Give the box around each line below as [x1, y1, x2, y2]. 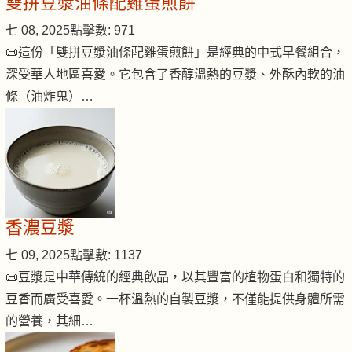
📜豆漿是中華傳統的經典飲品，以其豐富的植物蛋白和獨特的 [5, 270, 345, 284]
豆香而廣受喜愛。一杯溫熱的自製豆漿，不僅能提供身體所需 [5, 292, 345, 306]
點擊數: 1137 [70, 248, 142, 262]
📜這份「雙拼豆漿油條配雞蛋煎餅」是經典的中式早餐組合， [5, 46, 345, 60]
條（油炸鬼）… [5, 90, 93, 104]
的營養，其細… [5, 314, 93, 328]
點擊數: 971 [70, 24, 135, 38]
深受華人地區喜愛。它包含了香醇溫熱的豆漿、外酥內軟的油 [5, 68, 345, 82]
